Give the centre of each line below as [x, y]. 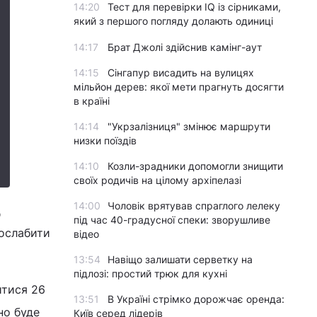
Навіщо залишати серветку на [180, 259]
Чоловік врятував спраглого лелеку [194, 206]
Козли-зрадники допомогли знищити [195, 166]
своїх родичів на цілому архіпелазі [157, 180]
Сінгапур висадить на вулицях [181, 73]
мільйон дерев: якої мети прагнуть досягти [179, 87]
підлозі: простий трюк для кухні [150, 273]
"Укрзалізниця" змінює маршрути [189, 126]
